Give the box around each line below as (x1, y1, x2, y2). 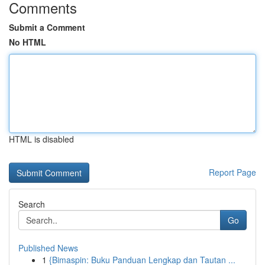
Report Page (209, 166, 256, 178)
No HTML (9, 36, 46, 48)
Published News (18, 242, 78, 254)
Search (18, 198, 45, 210)
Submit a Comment (9, 21, 85, 33)
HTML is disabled (9, 133, 74, 145)
